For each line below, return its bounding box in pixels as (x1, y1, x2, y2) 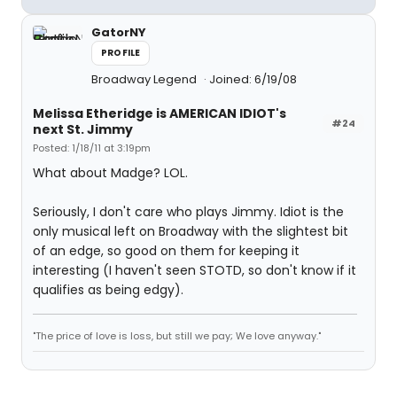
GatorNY (91, 24, 146, 41)
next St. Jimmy (33, 121, 133, 138)
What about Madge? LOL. (33, 164, 188, 182)
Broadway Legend (91, 71, 199, 88)
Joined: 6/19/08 (209, 71, 297, 88)
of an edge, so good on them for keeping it (33, 242, 300, 260)
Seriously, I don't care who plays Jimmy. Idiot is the (33, 203, 344, 221)
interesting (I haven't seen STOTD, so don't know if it (33, 261, 356, 279)
